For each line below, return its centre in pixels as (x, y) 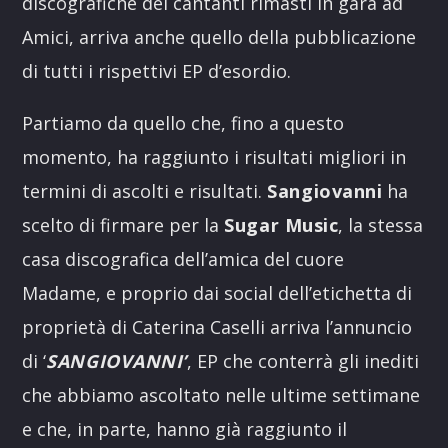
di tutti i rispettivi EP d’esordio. (157, 70)
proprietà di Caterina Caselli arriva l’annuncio (217, 326)
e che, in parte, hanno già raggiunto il (185, 428)
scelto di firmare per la (123, 224)
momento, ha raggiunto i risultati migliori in (214, 156)
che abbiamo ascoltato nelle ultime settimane (221, 394)
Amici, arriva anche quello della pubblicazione (219, 36)
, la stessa (381, 224)
